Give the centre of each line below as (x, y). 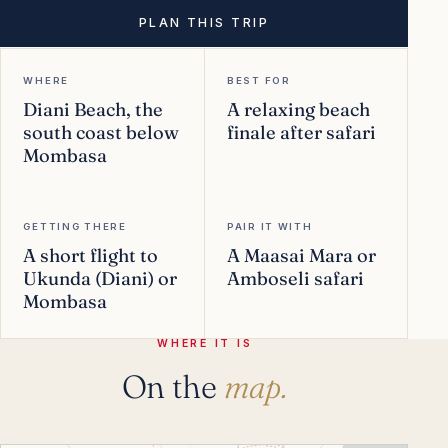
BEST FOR (258, 81)
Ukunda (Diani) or (100, 278)
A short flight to (91, 255)
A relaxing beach (298, 110)
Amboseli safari (295, 278)
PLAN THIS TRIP (204, 23)
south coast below (101, 133)
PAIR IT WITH (269, 226)
